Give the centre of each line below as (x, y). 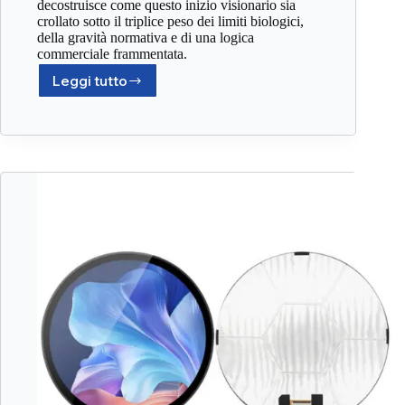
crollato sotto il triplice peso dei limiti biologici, (170, 22)
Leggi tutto (90, 80)
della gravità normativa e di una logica (146, 38)
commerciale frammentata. (112, 54)
